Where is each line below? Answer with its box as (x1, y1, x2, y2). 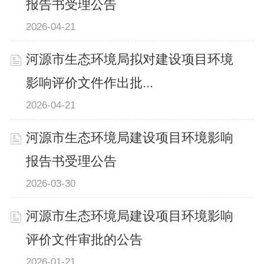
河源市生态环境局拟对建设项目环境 (26, 52, 234, 67)
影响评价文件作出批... (26, 75, 154, 90)
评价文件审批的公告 (26, 233, 143, 247)
